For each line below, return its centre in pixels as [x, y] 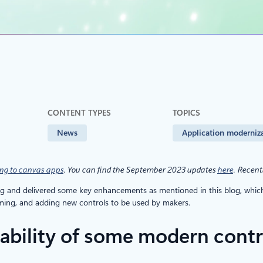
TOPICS [186, 113]
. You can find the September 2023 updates [140, 169]
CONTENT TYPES [79, 113]
